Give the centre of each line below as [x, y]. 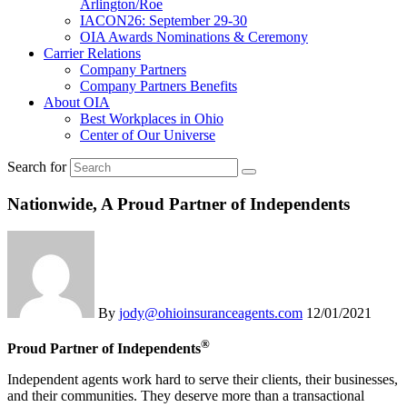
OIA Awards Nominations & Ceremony [194, 37]
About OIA [77, 102]
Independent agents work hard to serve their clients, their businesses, [203, 379]
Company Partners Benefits [159, 86]
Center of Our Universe [148, 135]
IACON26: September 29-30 [164, 20]
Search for [37, 167]
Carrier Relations [92, 53]
